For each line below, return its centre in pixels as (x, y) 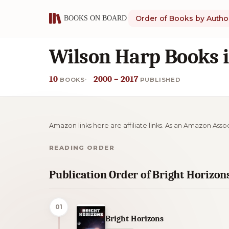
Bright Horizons (134, 219)
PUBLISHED (160, 80)
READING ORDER (82, 147)
